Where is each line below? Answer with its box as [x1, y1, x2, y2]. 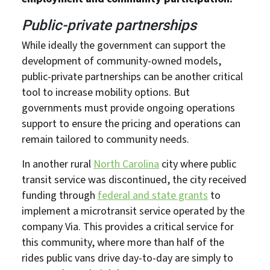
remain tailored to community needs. [22, 131, 189, 147]
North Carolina [93, 156, 159, 172]
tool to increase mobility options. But [22, 84, 190, 100]
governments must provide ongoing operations [22, 100, 235, 116]
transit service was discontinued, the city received [22, 172, 246, 187]
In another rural [22, 156, 93, 172]
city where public [159, 156, 236, 172]
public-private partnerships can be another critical [22, 69, 243, 84]
